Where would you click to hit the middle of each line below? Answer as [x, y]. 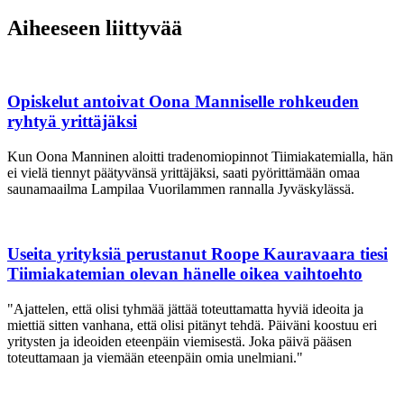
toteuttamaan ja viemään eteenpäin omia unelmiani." [155, 357]
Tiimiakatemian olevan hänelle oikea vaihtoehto [185, 274]
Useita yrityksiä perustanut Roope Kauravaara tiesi [197, 254]
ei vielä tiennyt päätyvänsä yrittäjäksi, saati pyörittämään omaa [184, 172]
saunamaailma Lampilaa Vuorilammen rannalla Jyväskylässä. [181, 188]
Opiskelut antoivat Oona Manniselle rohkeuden [183, 101]
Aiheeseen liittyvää [95, 28]
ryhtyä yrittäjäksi [72, 121]
